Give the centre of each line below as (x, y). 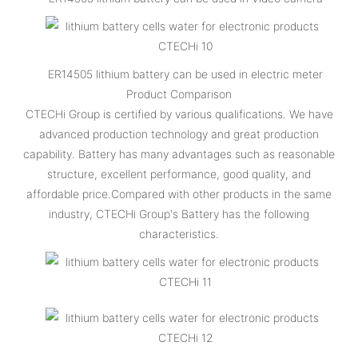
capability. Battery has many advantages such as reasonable (179, 153)
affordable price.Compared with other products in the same (179, 193)
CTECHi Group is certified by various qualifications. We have (179, 113)
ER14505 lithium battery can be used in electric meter (186, 74)
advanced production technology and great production (179, 133)
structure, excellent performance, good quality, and (179, 173)
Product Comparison (179, 93)
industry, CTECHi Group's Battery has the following (179, 213)
